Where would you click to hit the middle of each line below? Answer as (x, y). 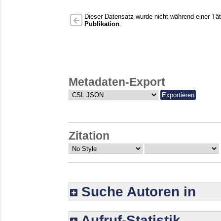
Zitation (89, 135)
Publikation (102, 24)
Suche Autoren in (137, 192)
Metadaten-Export (117, 82)
